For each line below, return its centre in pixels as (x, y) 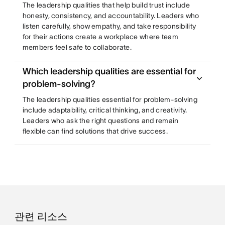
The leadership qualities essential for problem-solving (110, 100)
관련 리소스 (41, 217)
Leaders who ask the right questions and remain (100, 121)
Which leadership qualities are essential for (109, 72)
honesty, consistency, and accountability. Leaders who (111, 16)
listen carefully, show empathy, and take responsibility (109, 26)
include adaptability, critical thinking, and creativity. (105, 110)
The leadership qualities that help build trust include (106, 5)
